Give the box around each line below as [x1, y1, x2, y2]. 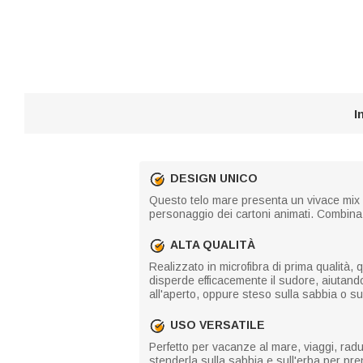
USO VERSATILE [170, 318, 265, 331]
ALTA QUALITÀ [170, 238, 255, 251]
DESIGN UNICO [170, 172, 258, 185]
